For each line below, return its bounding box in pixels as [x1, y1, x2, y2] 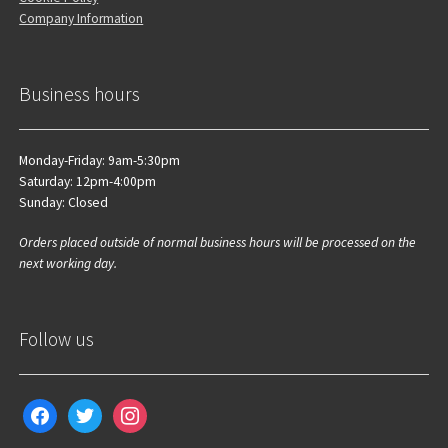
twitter [67, 399, 105, 417]
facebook [22, 399, 79, 417]
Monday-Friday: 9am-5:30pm [19, 151, 181, 169]
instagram [112, 399, 168, 417]
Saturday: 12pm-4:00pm [19, 172, 157, 190]
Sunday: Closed [19, 193, 109, 211]
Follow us [19, 327, 95, 352]
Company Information [19, 9, 144, 27]
